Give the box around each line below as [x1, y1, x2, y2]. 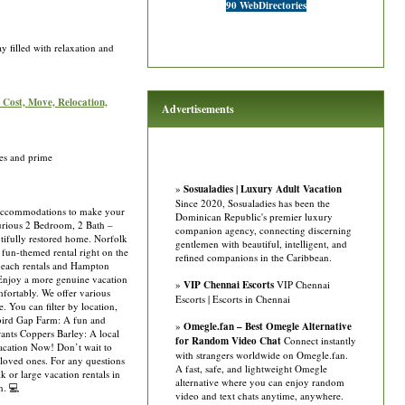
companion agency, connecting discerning [175, 223, 352, 237]
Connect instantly [281, 334, 356, 347]
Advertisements [162, 101, 234, 117]
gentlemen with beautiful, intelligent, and [175, 237, 347, 250]
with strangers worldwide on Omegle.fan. [175, 348, 348, 362]
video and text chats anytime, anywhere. [175, 389, 344, 402]
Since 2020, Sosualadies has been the [175, 196, 330, 210]
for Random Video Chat [175, 334, 281, 348]
